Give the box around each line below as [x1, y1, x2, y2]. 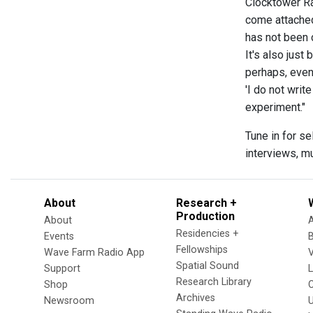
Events [44, 231, 74, 242]
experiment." [245, 101, 305, 114]
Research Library [176, 276, 252, 288]
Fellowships [176, 244, 228, 256]
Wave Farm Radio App [44, 247, 145, 259]
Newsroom [44, 295, 94, 307]
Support [44, 263, 80, 275]
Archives [176, 292, 215, 304]
